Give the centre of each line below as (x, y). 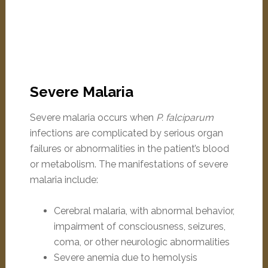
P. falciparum (185, 118)
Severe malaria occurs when (93, 118)
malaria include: (64, 180)
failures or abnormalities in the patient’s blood (129, 149)
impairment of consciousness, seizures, (139, 226)
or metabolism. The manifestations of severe (129, 164)
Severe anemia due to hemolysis (125, 258)
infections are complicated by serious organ (126, 133)
